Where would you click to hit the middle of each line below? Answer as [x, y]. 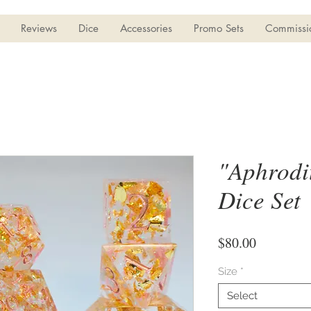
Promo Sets [219, 28]
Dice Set [259, 199]
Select [242, 295]
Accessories [146, 28]
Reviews [39, 28]
